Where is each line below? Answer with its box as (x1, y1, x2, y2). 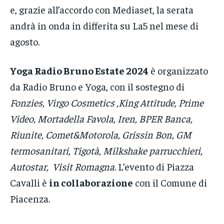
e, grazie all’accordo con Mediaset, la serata (10, 3, 193, 16)
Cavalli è (10, 176, 49, 189)
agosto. (10, 35, 39, 48)
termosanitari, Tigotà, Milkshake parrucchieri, (10, 144, 202, 157)
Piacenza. (10, 192, 50, 205)
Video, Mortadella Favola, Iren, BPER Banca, (10, 112, 192, 125)
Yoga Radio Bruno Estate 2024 (10, 64, 148, 77)
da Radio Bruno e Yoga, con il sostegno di (10, 80, 184, 93)
